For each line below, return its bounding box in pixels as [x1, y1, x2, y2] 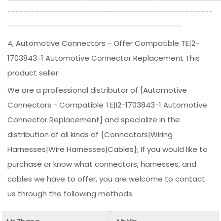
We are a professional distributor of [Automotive [7, 84, 187, 95]
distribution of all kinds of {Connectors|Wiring [7, 129, 173, 140]
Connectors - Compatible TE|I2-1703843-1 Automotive [7, 99, 208, 110]
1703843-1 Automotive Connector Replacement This [7, 52, 200, 63]
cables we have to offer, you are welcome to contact [7, 173, 206, 184]
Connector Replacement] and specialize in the [7, 114, 181, 125]
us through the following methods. [7, 188, 134, 199]
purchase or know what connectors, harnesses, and [7, 158, 197, 169]
